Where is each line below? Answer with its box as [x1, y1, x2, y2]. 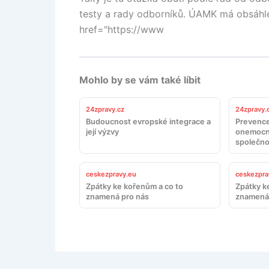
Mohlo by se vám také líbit [79, 73, 201, 86]
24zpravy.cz [86, 104, 124, 113]
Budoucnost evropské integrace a [86, 116, 211, 126]
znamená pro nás [86, 192, 149, 201]
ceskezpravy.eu [86, 169, 136, 178]
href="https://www [79, 23, 164, 35]
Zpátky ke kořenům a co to [86, 181, 183, 191]
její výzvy [86, 127, 119, 136]
